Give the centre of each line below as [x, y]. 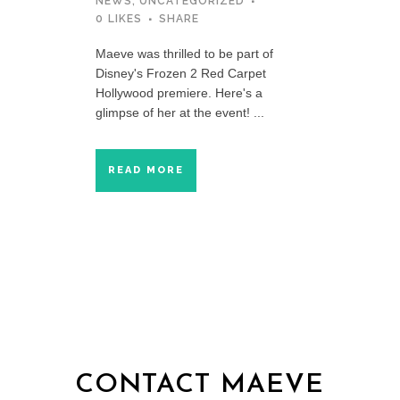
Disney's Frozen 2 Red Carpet [181, 73]
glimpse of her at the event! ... [180, 112]
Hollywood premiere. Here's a [179, 92]
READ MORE [146, 170]
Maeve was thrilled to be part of [184, 53]
